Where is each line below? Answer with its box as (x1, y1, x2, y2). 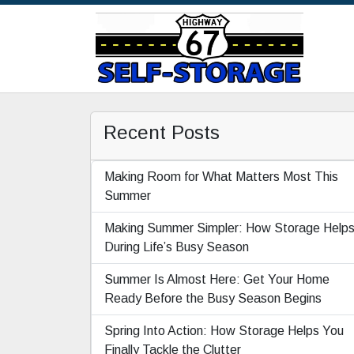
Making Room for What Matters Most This (104, 169, 338, 183)
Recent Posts (104, 121, 220, 143)
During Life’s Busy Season (104, 239, 249, 254)
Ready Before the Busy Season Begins (104, 291, 322, 305)
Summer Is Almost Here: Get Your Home (104, 272, 330, 286)
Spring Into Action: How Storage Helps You (104, 323, 344, 337)
